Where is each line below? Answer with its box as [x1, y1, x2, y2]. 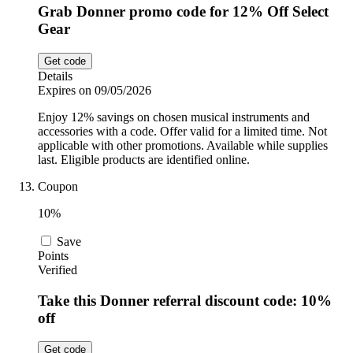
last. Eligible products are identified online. [38, 152, 250, 166]
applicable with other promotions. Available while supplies [38, 138, 328, 152]
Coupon [38, 179, 78, 193]
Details [38, 69, 72, 83]
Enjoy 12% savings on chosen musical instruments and [38, 110, 310, 124]
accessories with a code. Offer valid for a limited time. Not [38, 124, 327, 138]
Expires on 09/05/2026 [38, 83, 151, 97]
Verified [38, 262, 77, 277]
